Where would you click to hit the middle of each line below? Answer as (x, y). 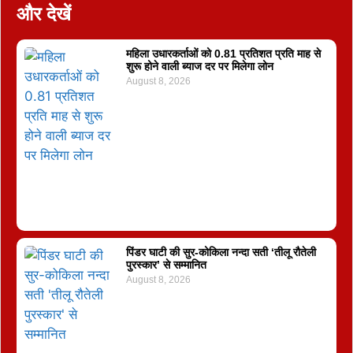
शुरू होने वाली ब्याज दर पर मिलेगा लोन (199, 66)
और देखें (44, 13)
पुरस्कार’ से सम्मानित (166, 264)
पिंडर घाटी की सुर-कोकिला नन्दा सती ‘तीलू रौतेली (221, 252)
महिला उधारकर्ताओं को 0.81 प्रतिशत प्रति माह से (223, 53)
